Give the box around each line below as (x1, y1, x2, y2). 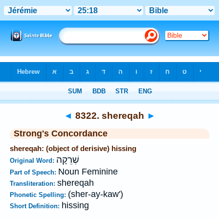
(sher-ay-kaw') (68, 189, 123, 199)
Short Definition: (10, 202, 62, 210)
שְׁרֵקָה (56, 154, 79, 165)
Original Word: (10, 157, 56, 164)
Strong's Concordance (14, 129, 108, 138)
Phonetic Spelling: (10, 191, 68, 198)
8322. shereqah (72, 110, 147, 121)
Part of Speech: (10, 169, 58, 176)
